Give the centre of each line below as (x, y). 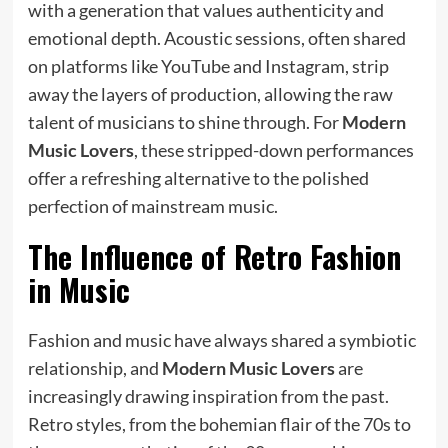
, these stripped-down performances (273, 149)
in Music (78, 289)
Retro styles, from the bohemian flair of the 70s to (219, 423)
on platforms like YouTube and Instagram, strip (208, 65)
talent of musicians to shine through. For (184, 121)
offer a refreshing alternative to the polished (198, 177)
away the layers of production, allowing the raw (210, 93)
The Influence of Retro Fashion (214, 256)
